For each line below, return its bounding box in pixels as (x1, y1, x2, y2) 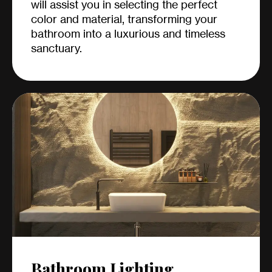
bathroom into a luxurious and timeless (31, 27, 225, 41)
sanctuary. (31, 41, 82, 55)
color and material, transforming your (31, 12, 217, 26)
